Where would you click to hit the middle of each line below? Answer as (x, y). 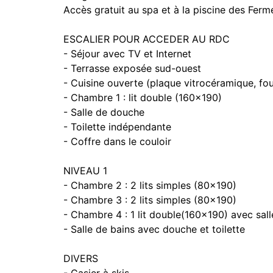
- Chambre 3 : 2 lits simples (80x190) (150, 200)
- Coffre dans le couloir (117, 141)
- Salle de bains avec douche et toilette (154, 229)
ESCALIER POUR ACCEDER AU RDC (147, 39)
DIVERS (81, 258)
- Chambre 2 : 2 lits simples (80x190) (150, 185)
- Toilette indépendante (117, 127)
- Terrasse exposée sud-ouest (132, 68)
